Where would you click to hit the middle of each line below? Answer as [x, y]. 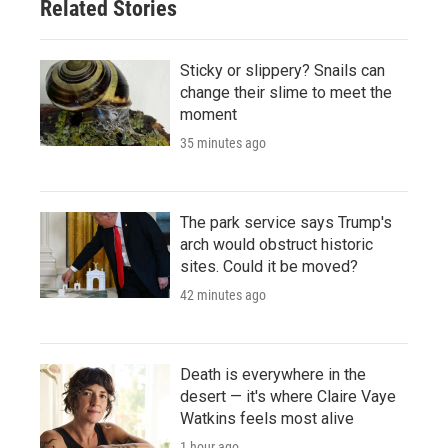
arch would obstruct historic [276, 244]
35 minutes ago [223, 142]
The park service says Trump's [286, 222]
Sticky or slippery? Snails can [282, 70]
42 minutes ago [223, 294]
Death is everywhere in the [273, 374]
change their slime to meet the [286, 92]
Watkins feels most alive [267, 418]
